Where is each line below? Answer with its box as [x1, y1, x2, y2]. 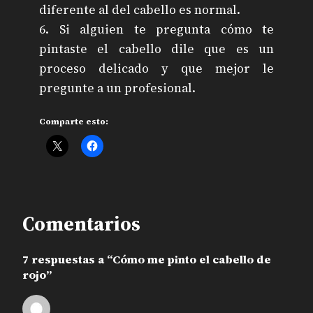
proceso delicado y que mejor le [39, 60, 274, 78]
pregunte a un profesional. [39, 80, 196, 97]
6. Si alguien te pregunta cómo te [39, 21, 274, 38]
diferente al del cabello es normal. [39, 1, 240, 19]
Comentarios [22, 210, 140, 237]
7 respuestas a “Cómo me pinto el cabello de [22, 252, 271, 268]
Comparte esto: [39, 115, 108, 127]
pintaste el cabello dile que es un [39, 41, 274, 58]
